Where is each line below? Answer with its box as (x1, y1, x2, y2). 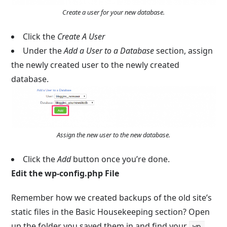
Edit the (11, 168, 45, 179)
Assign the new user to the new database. (57, 130, 170, 139)
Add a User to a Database (64, 45, 155, 56)
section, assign (154, 45, 213, 56)
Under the (23, 45, 64, 56)
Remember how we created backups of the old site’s (11, 192, 212, 203)
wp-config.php (45, 168, 103, 179)
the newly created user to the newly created (11, 59, 180, 70)
